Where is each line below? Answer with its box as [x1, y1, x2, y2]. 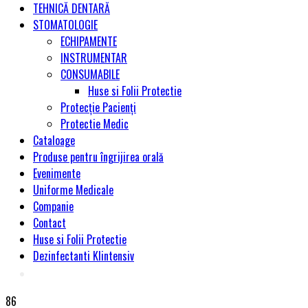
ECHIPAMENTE [60, 33, 117, 49]
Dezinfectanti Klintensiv [33, 247, 134, 264]
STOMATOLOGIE [33, 16, 98, 33]
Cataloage [33, 132, 75, 148]
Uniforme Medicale [33, 181, 113, 198]
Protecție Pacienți [60, 99, 136, 115]
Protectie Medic [60, 115, 129, 132]
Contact [33, 214, 66, 231]
